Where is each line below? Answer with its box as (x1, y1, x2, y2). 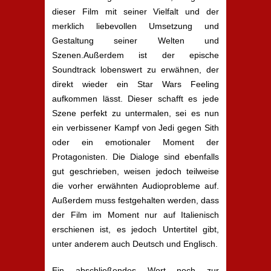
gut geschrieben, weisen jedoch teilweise (52, 166, 219, 176)
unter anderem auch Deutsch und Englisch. (52, 239, 218, 249)
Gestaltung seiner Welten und (52, 36, 219, 45)
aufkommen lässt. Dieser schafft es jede (52, 94, 219, 103)
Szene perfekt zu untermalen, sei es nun (52, 108, 219, 118)
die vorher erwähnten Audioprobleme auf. (52, 181, 219, 191)
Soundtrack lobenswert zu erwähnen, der (52, 65, 219, 74)
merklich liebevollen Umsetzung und (52, 21, 219, 31)
